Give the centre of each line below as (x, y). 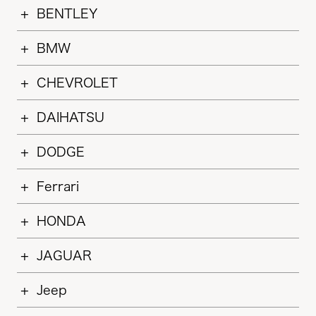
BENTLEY (67, 13)
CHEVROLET (77, 83)
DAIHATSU (71, 117)
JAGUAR (64, 255)
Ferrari (58, 186)
